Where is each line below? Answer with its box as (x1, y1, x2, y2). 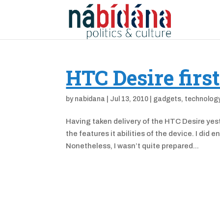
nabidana (75, 95, 106, 103)
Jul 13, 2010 (110, 95, 149, 103)
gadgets (153, 95, 182, 103)
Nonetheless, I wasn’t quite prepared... (66, 142, 199, 150)
